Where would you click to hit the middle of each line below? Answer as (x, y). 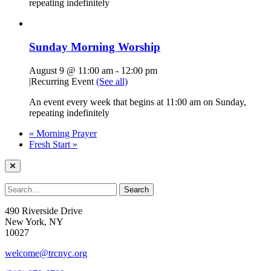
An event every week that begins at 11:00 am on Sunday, (138, 102)
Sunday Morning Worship (95, 47)
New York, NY (34, 221)
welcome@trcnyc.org (46, 253)
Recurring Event (64, 81)
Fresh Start (51, 144)
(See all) (112, 81)
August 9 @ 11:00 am (71, 70)
